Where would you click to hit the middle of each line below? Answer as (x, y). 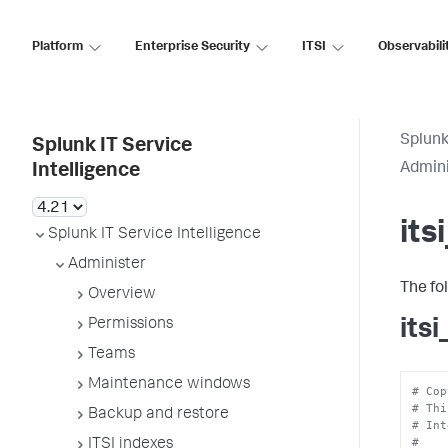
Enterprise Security (192, 47)
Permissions (130, 325)
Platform (57, 47)
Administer (107, 265)
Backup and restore (158, 415)
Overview (122, 295)
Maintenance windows (169, 385)
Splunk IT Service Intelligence (154, 235)
